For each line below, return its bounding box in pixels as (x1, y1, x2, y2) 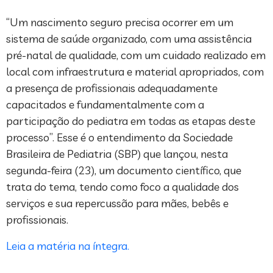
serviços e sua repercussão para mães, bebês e (6, 196, 229, 211)
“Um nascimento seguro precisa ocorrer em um (6, 15, 233, 30)
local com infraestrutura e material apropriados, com (6, 65, 264, 79)
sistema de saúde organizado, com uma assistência (6, 32, 252, 46)
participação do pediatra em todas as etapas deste (6, 114, 255, 129)
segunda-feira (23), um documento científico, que (6, 163, 241, 178)
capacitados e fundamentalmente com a (6, 97, 204, 112)
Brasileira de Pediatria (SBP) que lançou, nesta (6, 147, 228, 161)
